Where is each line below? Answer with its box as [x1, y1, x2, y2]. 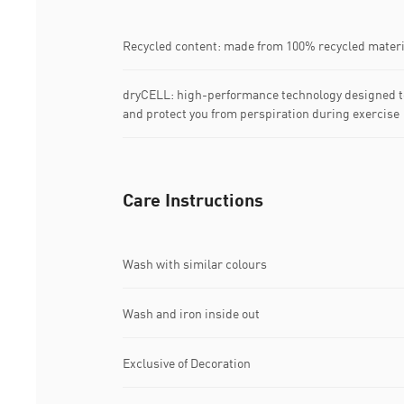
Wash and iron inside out [123, 305, 260, 321]
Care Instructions [123, 188, 263, 211]
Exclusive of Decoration [123, 354, 251, 371]
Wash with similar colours [123, 255, 267, 271]
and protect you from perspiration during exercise [123, 106, 399, 122]
